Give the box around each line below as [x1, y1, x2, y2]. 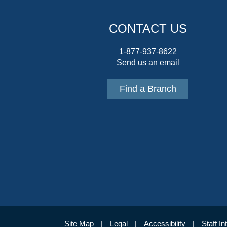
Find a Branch [120, 83, 176, 94]
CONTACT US [109, 21, 187, 35]
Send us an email [117, 58, 179, 67]
